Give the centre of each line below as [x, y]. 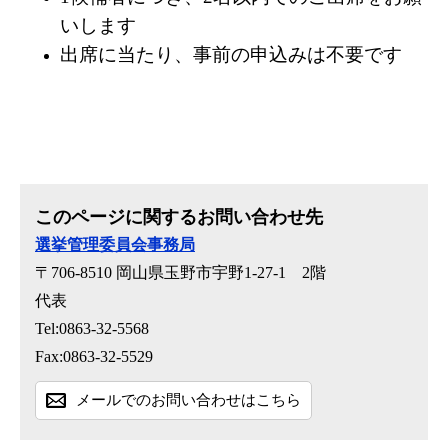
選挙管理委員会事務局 [115, 245]
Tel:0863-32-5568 [92, 329]
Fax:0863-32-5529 [94, 357]
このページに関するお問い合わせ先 [179, 217]
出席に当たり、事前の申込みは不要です [231, 55]
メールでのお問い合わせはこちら [188, 400]
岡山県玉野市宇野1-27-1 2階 [221, 273]
